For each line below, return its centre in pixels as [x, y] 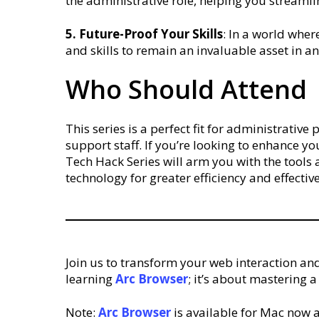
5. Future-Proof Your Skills [144, 33]
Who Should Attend [186, 89]
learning [90, 278]
